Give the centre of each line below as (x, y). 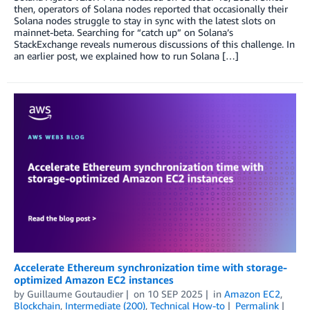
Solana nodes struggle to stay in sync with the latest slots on (145, 21)
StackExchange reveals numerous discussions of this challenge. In (154, 44)
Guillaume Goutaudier (75, 294)
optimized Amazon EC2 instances (94, 280)
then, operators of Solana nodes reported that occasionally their (151, 9)
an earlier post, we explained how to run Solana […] (126, 56)
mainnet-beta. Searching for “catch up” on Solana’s (124, 33)
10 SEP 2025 (175, 294)
